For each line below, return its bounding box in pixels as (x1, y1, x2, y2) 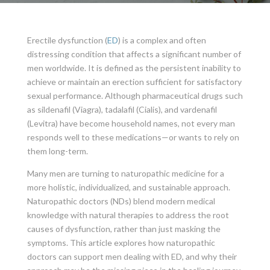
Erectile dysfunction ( (27, 34, 107, 45)
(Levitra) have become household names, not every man (27, 118, 235, 128)
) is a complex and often (118, 34, 206, 45)
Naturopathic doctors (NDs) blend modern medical (27, 195, 215, 206)
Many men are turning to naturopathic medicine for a (27, 168, 224, 178)
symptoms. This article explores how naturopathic (27, 237, 215, 248)
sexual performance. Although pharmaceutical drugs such (27, 90, 243, 101)
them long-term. (27, 145, 88, 156)
